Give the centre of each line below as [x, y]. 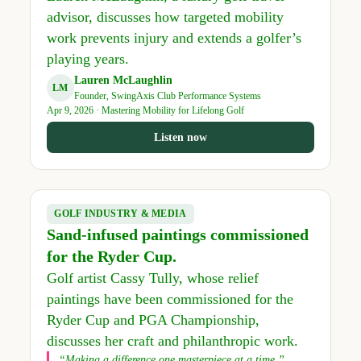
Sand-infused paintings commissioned [177, 235]
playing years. [87, 58]
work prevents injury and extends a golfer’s [174, 37]
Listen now [180, 137]
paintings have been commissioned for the [170, 299]
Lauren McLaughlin [123, 81]
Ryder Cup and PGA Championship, [153, 320]
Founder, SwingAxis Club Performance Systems [167, 96]
